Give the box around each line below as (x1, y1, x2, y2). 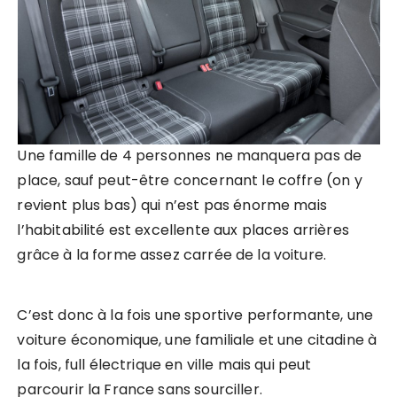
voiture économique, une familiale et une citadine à (17, 330, 378, 351)
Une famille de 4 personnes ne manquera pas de (17, 145, 362, 167)
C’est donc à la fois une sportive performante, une (17, 305, 373, 326)
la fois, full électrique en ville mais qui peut (17, 354, 312, 376)
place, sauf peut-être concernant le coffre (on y (17, 170, 362, 191)
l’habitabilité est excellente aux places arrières (17, 220, 349, 241)
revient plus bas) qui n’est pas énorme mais (17, 195, 327, 216)
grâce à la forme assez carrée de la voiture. (17, 245, 327, 266)
